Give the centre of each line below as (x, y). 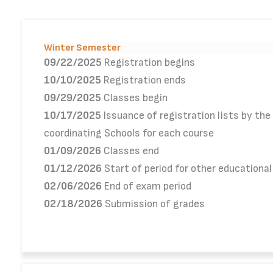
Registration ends (144, 80)
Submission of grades (154, 204)
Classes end (130, 151)
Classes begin (134, 98)
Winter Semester (82, 48)
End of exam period (147, 186)
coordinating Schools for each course (129, 133)
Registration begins (148, 62)
